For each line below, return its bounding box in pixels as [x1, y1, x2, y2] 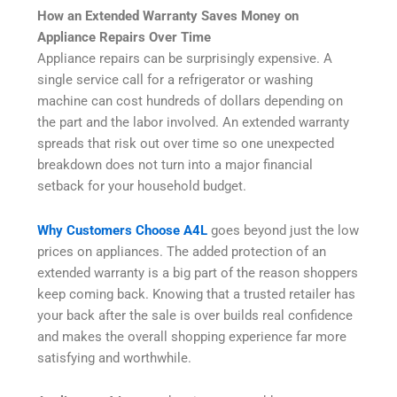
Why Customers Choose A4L [37, 222, 208, 238]
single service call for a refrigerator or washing [37, 72, 314, 89]
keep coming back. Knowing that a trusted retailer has [37, 285, 356, 302]
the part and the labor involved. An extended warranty [37, 114, 350, 131]
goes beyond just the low [207, 222, 360, 238]
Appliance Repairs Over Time [37, 29, 212, 46]
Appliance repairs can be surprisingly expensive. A [37, 51, 333, 67]
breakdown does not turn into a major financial [37, 157, 314, 174]
